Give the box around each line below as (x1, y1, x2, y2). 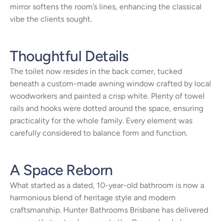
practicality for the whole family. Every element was (10, 115, 192, 125)
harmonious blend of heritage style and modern (10, 192, 176, 202)
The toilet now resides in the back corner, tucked (10, 66, 182, 76)
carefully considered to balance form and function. (10, 128, 187, 138)
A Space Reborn (10, 160, 113, 179)
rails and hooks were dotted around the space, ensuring (10, 103, 203, 113)
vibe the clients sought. (10, 14, 92, 24)
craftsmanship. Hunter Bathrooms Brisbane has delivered (10, 205, 208, 215)
